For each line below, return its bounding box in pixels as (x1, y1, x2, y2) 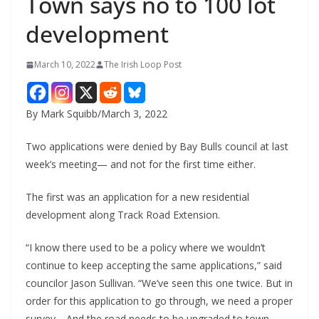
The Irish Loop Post (104, 58, 182, 71)
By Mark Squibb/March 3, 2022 (26, 107, 167, 121)
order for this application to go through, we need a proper (26, 294, 293, 308)
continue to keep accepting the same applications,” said (26, 258, 282, 273)
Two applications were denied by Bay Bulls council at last (26, 140, 288, 154)
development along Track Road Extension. (26, 208, 220, 222)
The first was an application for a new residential (26, 190, 249, 204)
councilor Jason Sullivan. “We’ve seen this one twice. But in (26, 276, 293, 291)
